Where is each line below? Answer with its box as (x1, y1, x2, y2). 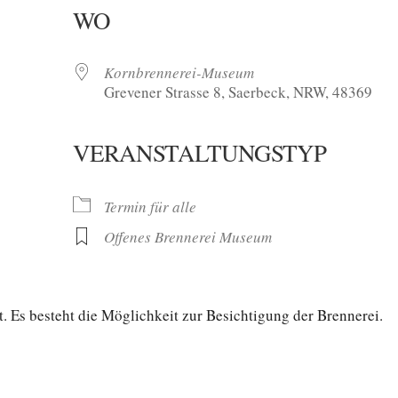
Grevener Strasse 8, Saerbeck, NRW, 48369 (104, 82, 373, 103)
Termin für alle (104, 196, 197, 218)
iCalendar (230, 179, 292, 200)
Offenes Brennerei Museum (104, 227, 273, 248)
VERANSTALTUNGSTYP (73, 137, 327, 170)
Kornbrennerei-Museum (104, 62, 255, 84)
